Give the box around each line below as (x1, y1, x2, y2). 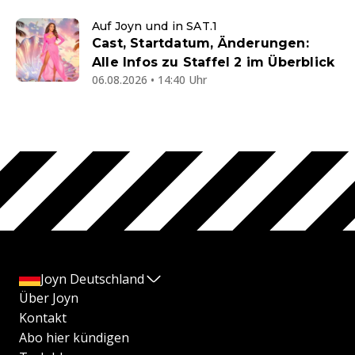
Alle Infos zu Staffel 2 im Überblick (92, 55, 335, 71)
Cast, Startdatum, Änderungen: (92, 36, 309, 52)
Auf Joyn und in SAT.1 (92, 19, 218, 34)
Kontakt (19, 309, 67, 327)
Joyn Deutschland (40, 270, 144, 288)
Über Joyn (19, 289, 78, 307)
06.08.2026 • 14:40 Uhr (92, 72, 207, 88)
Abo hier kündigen (19, 329, 129, 347)
